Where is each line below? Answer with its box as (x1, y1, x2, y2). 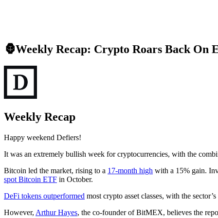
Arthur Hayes (36, 208, 77, 217)
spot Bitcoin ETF (4, 175, 57, 184)
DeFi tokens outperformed (4, 192, 85, 200)
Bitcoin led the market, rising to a (4, 166, 108, 175)
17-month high (108, 166, 153, 175)
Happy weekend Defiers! (4, 133, 81, 142)
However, (4, 208, 36, 217)
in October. (57, 175, 93, 184)
